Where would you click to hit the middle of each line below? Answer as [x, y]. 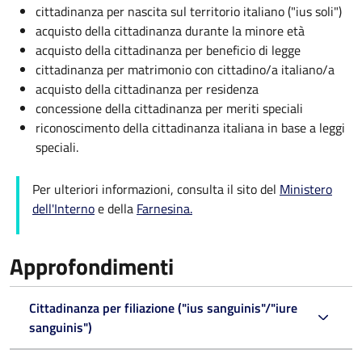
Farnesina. [164, 208]
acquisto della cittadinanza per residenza [147, 88]
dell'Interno [63, 208]
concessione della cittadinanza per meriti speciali [169, 108]
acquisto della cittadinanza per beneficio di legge [168, 50]
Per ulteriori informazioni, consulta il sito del [156, 189]
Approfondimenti [92, 266]
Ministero [306, 189]
